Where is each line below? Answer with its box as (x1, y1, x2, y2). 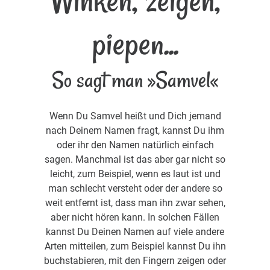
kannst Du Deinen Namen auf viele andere (46, 225, 224, 237)
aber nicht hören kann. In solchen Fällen (51, 211, 219, 223)
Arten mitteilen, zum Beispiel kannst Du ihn (44, 240, 226, 252)
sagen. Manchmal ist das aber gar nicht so (45, 153, 225, 165)
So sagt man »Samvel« (52, 64, 218, 95)
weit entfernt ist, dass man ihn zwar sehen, (45, 196, 225, 209)
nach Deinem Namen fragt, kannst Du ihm (46, 124, 224, 136)
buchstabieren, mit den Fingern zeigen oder (44, 254, 226, 266)
